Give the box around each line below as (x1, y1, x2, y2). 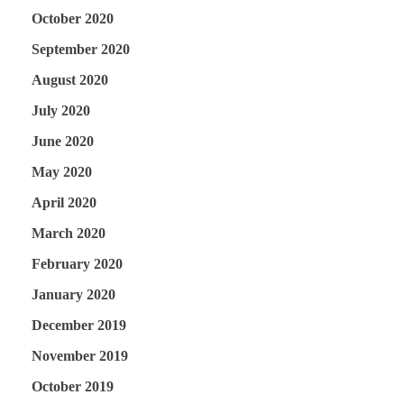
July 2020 (32, 102, 90, 118)
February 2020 (32, 255, 123, 271)
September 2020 (32, 41, 130, 57)
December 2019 (32, 317, 126, 333)
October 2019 (32, 378, 114, 394)
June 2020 (32, 133, 94, 149)
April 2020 (32, 194, 96, 210)
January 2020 (32, 286, 115, 302)
